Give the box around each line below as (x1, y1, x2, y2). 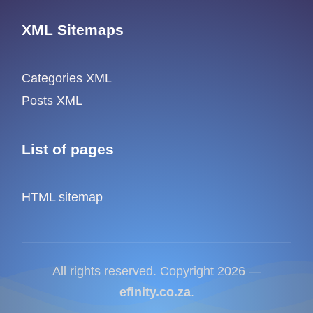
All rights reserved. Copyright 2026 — (52, 264, 261, 279)
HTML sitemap (22, 190, 103, 205)
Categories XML (22, 71, 112, 85)
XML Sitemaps (22, 21, 124, 38)
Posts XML (22, 94, 83, 108)
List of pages (22, 140, 115, 157)
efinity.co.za (119, 285, 191, 300)
